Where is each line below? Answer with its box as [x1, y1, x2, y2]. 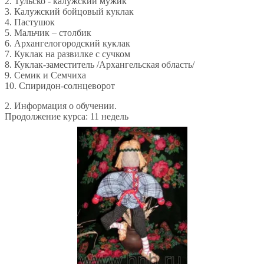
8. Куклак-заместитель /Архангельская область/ [5, 59, 194, 70]
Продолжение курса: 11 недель [5, 111, 128, 121]
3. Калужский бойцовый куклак [5, 6, 134, 16]
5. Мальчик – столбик [5, 27, 91, 38]
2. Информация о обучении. [5, 100, 117, 111]
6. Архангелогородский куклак [5, 38, 130, 48]
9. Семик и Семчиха [5, 70, 86, 80]
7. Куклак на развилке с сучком [5, 48, 130, 59]
